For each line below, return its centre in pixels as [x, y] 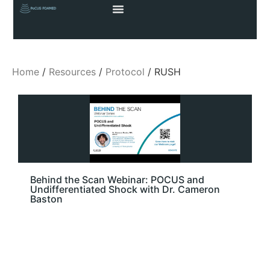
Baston [46, 199]
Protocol [125, 72]
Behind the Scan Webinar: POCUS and [117, 179]
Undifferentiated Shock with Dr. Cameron [125, 189]
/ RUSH [163, 72]
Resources [72, 72]
